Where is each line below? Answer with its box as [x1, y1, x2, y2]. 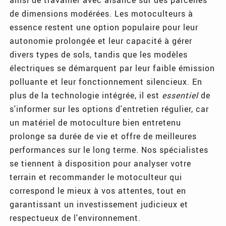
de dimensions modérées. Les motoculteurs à [10, 8, 194, 19]
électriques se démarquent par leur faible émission [10, 62, 215, 73]
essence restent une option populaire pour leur [10, 21, 199, 32]
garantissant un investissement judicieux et [10, 198, 189, 209]
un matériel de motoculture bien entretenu [10, 117, 182, 128]
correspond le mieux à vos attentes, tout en [10, 185, 187, 196]
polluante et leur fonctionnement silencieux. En [10, 76, 203, 87]
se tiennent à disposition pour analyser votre [10, 157, 192, 168]
